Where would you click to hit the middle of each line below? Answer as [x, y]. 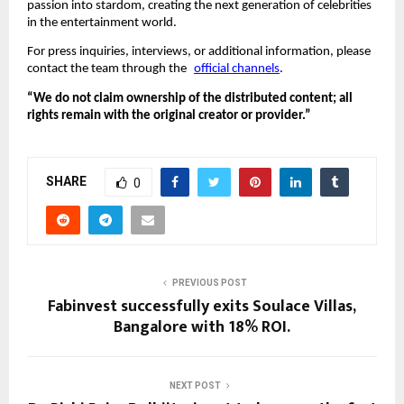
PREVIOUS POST [209, 283]
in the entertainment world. [102, 23]
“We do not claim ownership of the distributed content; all [190, 98]
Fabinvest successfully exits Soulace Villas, [202, 307]
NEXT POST [195, 386]
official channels [237, 69]
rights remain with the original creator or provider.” [169, 115]
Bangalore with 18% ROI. [202, 328]
